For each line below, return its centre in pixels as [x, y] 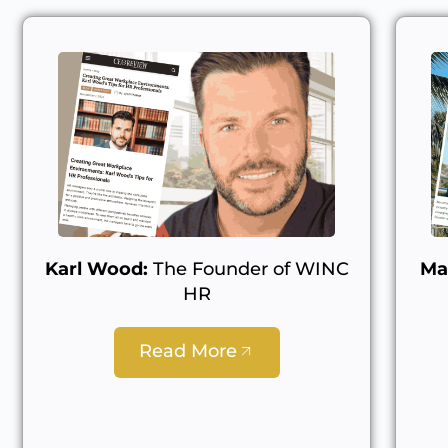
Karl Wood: [96, 268]
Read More [187, 350]
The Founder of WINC [248, 268]
